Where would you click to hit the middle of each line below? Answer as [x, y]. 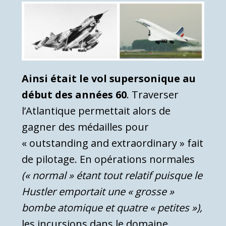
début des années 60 [74, 94]
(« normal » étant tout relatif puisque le [112, 175]
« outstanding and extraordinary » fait [112, 143]
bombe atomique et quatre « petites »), [112, 207]
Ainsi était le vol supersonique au [109, 78]
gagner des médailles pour [85, 127]
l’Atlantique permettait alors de [96, 110]
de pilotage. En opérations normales [108, 159]
